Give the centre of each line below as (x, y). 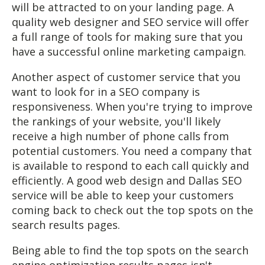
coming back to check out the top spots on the (132, 210)
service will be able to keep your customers (123, 195)
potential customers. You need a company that (132, 151)
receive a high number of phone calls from (120, 136)
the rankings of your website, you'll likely (116, 121)
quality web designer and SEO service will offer (130, 22)
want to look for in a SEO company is (106, 92)
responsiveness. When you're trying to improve (132, 106)
